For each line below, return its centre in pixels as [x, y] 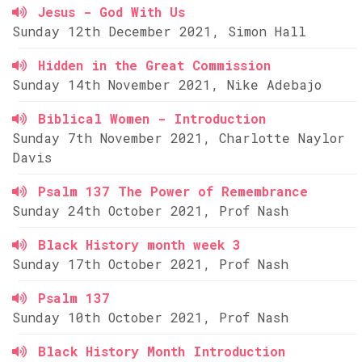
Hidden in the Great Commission [154, 65]
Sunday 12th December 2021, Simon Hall [159, 31]
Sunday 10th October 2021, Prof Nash [150, 317]
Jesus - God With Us [112, 12]
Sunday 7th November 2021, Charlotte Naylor [179, 138]
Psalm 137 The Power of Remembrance [173, 191]
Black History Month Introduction [162, 351]
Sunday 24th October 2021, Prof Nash [150, 210]
